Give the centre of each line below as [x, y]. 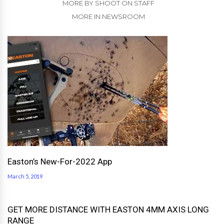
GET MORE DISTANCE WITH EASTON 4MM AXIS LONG [108, 209]
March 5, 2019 [25, 176]
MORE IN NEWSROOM [108, 16]
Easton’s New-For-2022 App [60, 161]
